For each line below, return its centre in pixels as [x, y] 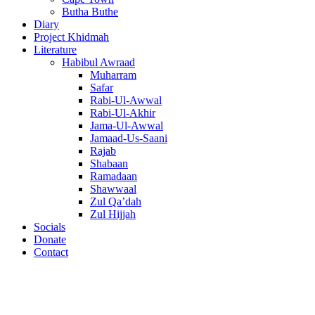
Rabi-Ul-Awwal [126, 100]
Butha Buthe [90, 12]
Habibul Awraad [98, 62]
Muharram [113, 75]
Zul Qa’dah [116, 201]
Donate [50, 239]
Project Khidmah [71, 37]
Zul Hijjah [113, 214]
